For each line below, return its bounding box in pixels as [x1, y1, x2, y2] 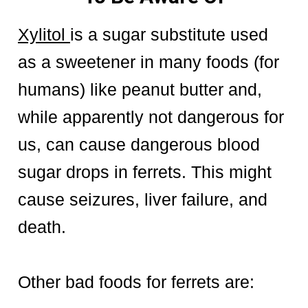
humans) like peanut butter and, [18, 79, 262, 99]
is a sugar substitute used [70, 24, 268, 44]
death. [18, 217, 66, 236]
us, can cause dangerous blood [18, 134, 260, 154]
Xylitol [18, 24, 70, 44]
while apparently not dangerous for [18, 107, 284, 126]
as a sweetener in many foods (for [18, 52, 279, 71]
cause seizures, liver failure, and [18, 189, 267, 209]
